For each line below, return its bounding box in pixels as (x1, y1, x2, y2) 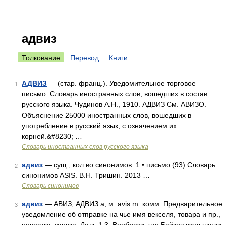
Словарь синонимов (22, 182, 79, 189)
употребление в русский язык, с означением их (22, 122, 177, 130)
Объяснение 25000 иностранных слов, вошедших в (22, 111, 191, 119)
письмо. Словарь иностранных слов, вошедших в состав (22, 90, 207, 98)
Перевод (70, 54, 99, 62)
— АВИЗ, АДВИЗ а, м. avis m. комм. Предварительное (43, 200, 222, 208)
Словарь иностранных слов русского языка (22, 143, 148, 150)
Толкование (22, 54, 60, 62)
